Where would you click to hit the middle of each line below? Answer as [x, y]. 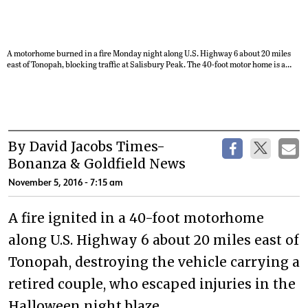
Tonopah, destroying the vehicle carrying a [154, 262]
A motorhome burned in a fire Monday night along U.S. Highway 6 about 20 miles [149, 53]
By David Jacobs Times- [87, 146]
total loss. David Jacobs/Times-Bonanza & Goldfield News [124, 75]
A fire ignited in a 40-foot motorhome [136, 218]
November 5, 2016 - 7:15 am [66, 182]
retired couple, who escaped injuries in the [152, 284]
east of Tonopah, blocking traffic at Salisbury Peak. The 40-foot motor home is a [146, 64]
